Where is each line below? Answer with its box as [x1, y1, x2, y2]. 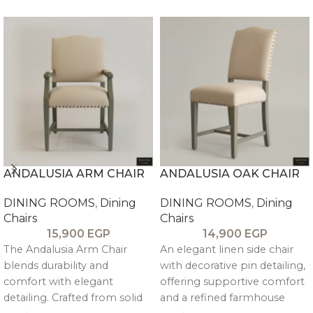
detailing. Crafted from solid [3, 291, 143, 304]
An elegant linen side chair [160, 242, 293, 256]
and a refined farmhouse [160, 291, 285, 304]
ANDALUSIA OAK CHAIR [160, 166, 300, 180]
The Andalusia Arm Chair [3, 242, 127, 256]
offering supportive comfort [160, 275, 305, 288]
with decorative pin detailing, [160, 259, 305, 272]
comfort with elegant [3, 275, 113, 288]
